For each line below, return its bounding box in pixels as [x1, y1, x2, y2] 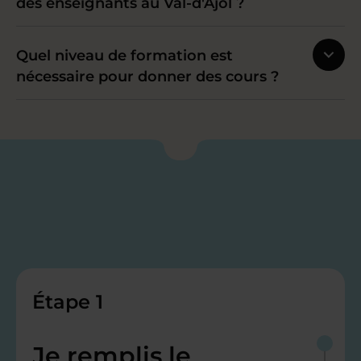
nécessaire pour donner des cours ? [16, 68, 279, 86]
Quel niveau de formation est [16, 47, 233, 65]
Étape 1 [32, 290, 103, 314]
